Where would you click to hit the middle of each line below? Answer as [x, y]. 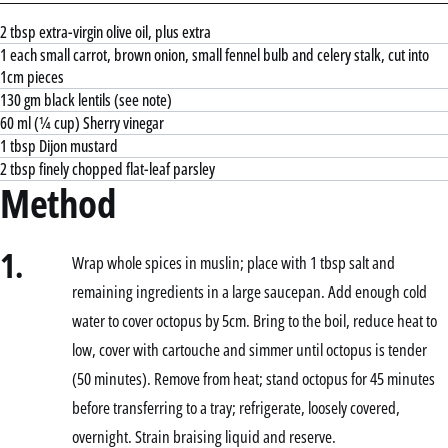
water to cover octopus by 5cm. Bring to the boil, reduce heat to [254, 320]
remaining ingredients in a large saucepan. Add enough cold [249, 291]
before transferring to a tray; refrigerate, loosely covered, [236, 407]
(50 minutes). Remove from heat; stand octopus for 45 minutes [253, 378]
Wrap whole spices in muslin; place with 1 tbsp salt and [233, 262]
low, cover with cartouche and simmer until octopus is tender [249, 349]
